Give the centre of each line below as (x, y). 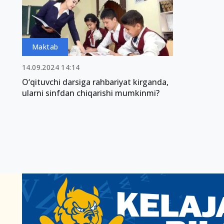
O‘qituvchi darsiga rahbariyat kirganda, (95, 82)
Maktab (45, 46)
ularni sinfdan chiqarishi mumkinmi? (91, 93)
